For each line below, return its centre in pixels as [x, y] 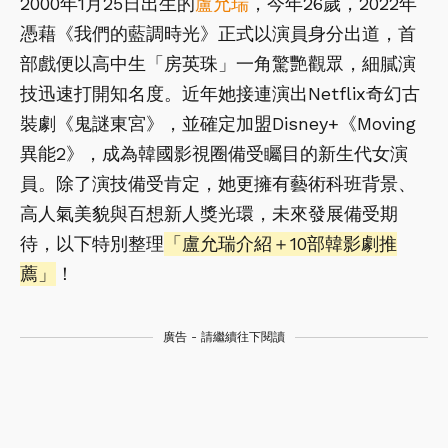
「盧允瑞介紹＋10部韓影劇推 [280, 243]
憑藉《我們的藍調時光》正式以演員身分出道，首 [218, 33]
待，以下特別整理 [92, 243]
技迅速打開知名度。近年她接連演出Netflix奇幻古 [220, 93]
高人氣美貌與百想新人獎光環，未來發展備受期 [209, 213]
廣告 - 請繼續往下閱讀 [224, 336]
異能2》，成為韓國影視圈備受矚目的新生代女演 [214, 153]
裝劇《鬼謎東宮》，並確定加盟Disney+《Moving [218, 123]
